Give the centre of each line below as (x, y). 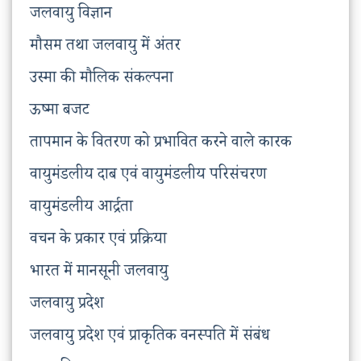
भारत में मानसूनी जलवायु (99, 274)
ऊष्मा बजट (60, 112)
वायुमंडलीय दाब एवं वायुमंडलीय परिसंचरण (148, 177)
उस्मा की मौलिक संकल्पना (102, 80)
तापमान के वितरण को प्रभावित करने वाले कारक (161, 145)
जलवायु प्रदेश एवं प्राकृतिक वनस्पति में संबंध (150, 338)
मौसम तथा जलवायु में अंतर (105, 48)
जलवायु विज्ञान (71, 16)
